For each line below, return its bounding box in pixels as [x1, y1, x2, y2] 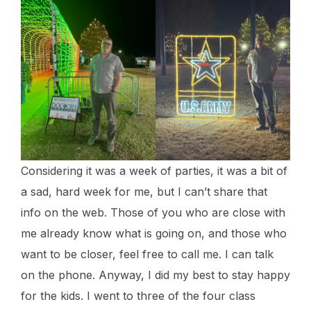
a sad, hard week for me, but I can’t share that [21, 184, 267, 199]
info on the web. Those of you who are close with [21, 205, 285, 219]
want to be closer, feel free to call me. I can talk [21, 246, 274, 261]
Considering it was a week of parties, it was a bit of [21, 163, 287, 178]
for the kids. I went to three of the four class [21, 288, 255, 303]
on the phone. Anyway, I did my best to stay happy [21, 267, 290, 282]
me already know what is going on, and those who [21, 226, 287, 240]
